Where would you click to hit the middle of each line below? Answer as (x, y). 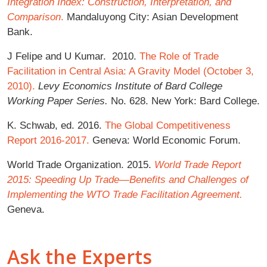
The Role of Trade (179, 56)
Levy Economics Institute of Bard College (130, 86)
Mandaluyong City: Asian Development (151, 16)
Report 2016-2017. (48, 140)
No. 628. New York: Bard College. (184, 100)
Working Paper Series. (58, 100)
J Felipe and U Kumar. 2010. (73, 56)
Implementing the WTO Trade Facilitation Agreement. (125, 194)
